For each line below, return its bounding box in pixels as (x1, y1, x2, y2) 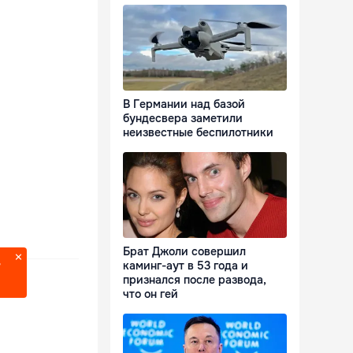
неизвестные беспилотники (123, 125, 273, 140)
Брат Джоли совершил (123, 244, 246, 259)
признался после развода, (123, 273, 266, 288)
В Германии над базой (123, 97, 245, 112)
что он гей (123, 287, 178, 302)
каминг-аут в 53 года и (123, 258, 248, 273)
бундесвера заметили (123, 111, 243, 126)
